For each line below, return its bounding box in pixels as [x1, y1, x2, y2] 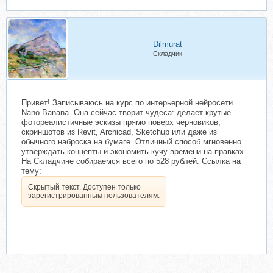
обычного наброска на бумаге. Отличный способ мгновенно [21, 137, 241, 146]
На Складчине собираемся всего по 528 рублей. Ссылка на [21, 157, 241, 166]
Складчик [152, 50, 182, 57]
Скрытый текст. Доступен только [28, 183, 141, 191]
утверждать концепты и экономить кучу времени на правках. [21, 147, 246, 156]
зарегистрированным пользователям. [28, 191, 160, 200]
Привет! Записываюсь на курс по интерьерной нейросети [21, 98, 233, 107]
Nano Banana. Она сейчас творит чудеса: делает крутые [21, 108, 231, 117]
